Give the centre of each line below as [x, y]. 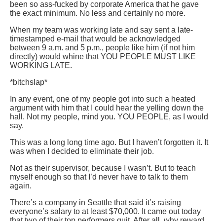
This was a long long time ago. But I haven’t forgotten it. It [109, 143]
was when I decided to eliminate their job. [82, 151]
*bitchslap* [29, 82]
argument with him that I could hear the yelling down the [107, 108]
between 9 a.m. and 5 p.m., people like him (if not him [102, 48]
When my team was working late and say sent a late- [101, 30]
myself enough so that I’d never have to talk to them [99, 177]
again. [21, 186]
